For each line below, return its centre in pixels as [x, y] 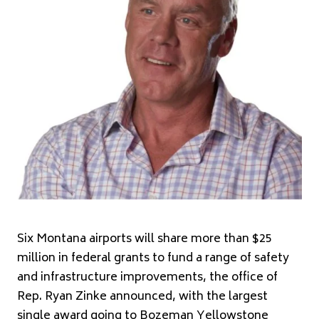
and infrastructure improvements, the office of [147, 277]
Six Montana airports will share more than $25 [145, 239]
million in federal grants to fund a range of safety [153, 258]
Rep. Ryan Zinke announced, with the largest [142, 297]
